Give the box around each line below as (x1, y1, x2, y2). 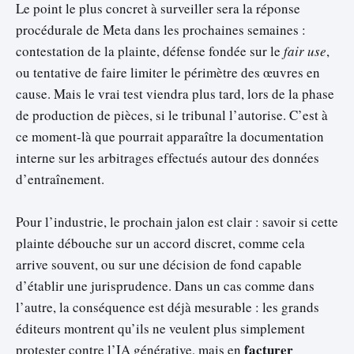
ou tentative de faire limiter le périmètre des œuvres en (16, 63, 320, 82)
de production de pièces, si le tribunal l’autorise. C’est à (16, 106, 328, 125)
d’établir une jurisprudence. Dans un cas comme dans (16, 277, 314, 296)
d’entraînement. (16, 170, 104, 189)
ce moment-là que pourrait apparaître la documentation (16, 127, 324, 146)
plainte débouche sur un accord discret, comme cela (16, 234, 305, 253)
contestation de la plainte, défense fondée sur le (16, 42, 284, 61)
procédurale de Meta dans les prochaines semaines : (16, 21, 306, 40)
